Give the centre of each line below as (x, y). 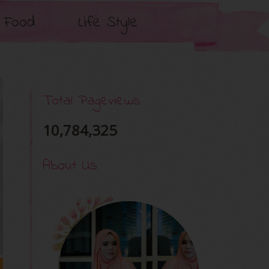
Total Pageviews (92, 101)
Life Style (108, 23)
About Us (70, 166)
